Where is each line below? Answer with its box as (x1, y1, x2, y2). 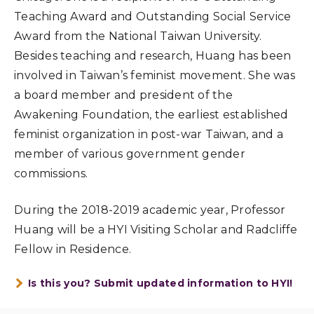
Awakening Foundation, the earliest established (14, 108, 289, 121)
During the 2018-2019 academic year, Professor (14, 203, 286, 217)
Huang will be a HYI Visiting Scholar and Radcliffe (14, 223, 298, 236)
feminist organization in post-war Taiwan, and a (14, 128, 283, 141)
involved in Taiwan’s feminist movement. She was (14, 69, 295, 82)
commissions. (14, 167, 88, 180)
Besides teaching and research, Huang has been (14, 49, 292, 62)
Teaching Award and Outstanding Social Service (14, 10, 292, 23)
